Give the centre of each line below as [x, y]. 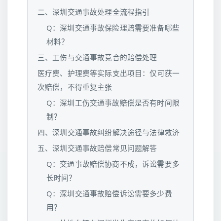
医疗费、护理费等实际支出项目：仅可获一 [109, 73]
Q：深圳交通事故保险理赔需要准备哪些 [113, 28]
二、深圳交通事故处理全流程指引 [94, 12]
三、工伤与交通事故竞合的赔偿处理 [97, 57]
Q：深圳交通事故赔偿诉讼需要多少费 [109, 193]
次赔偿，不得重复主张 [75, 87]
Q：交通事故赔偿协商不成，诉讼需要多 [113, 164]
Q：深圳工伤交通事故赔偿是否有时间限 [113, 103]
